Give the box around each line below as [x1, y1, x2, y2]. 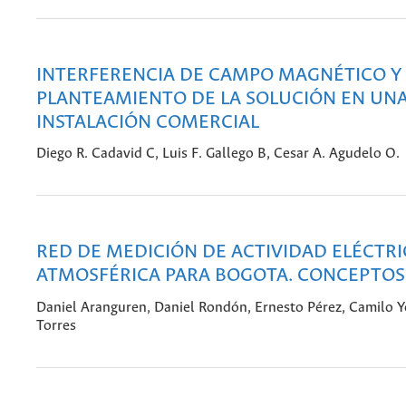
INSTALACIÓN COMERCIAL [36, 111, 259, 133]
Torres [36, 317, 76, 333]
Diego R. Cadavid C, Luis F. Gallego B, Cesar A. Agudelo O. [36, 146, 400, 162]
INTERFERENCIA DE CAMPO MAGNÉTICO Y [36, 64, 401, 86]
